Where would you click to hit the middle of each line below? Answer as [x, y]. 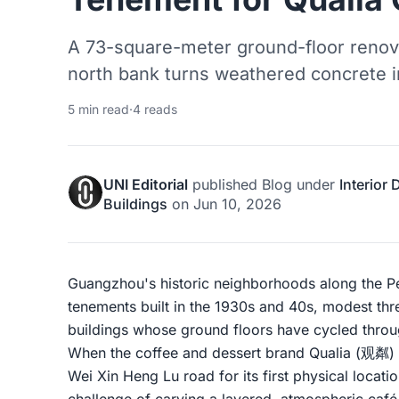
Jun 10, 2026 [237, 204]
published [225, 185]
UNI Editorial [146, 185]
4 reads [155, 110]
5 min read [98, 110]
